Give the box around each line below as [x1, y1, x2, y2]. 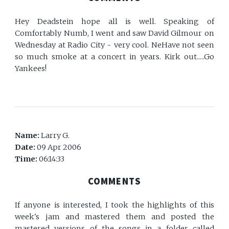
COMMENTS [87, 175, 142, 187]
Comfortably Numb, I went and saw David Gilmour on [15, 28, 214, 38]
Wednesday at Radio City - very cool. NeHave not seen [15, 40, 214, 50]
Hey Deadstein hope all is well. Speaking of [15, 16, 214, 26]
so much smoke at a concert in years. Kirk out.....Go [15, 52, 214, 61]
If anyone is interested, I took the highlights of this [15, 200, 214, 210]
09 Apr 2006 [37, 142, 82, 152]
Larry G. [41, 130, 70, 140]
